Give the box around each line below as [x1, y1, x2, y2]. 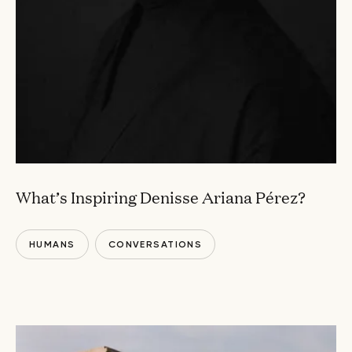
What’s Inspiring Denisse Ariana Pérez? [16, 185, 306, 207]
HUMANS [29, 238, 75, 250]
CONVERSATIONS [108, 238, 203, 250]
